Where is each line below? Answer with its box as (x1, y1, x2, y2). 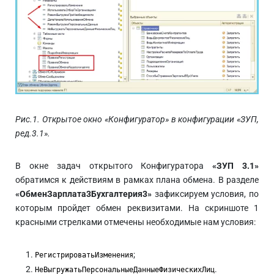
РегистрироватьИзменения (35, 250, 133, 259)
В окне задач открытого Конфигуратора (15, 160, 213, 171)
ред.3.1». (15, 128, 50, 138)
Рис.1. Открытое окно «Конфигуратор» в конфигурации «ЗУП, (15, 114, 259, 124)
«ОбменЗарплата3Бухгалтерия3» (15, 188, 152, 199)
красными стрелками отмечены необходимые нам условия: (15, 217, 256, 227)
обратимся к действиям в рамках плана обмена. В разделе (15, 174, 259, 185)
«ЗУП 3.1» (212, 160, 259, 171)
